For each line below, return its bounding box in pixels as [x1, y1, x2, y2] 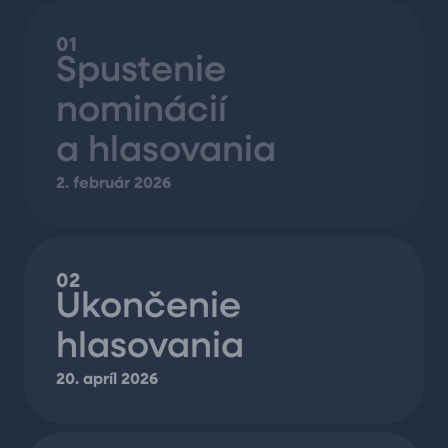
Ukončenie [56, 290, 241, 326]
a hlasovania [56, 134, 276, 170]
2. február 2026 [56, 176, 171, 192]
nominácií [56, 94, 227, 130]
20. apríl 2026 [56, 372, 158, 388]
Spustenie [56, 54, 226, 90]
